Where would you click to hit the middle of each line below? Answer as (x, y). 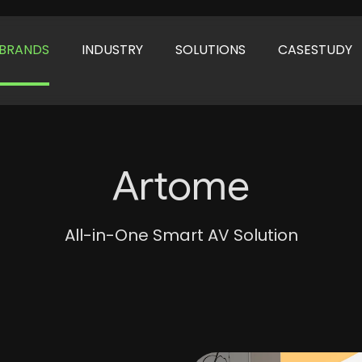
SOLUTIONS (211, 50)
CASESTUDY (316, 50)
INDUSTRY (113, 50)
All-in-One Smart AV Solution (181, 235)
